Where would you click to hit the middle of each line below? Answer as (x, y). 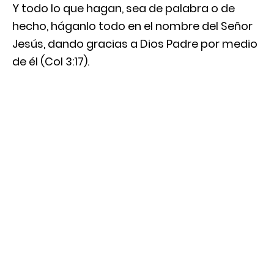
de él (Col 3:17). (51, 61)
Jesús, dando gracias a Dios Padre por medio (135, 43)
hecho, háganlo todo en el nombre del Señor (132, 26)
